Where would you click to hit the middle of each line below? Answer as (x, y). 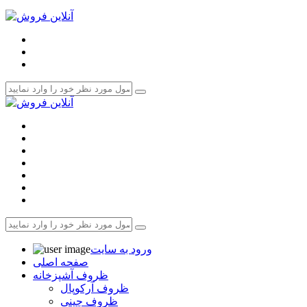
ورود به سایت (121, 249)
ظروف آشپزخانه (71, 275)
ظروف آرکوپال (95, 288)
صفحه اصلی (61, 262)
